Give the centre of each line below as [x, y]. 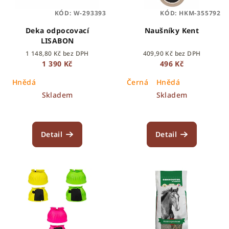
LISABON [57, 40]
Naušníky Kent [172, 30]
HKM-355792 [200, 13]
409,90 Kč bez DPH [172, 53]
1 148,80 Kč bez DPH [57, 53]
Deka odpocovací [57, 30]
